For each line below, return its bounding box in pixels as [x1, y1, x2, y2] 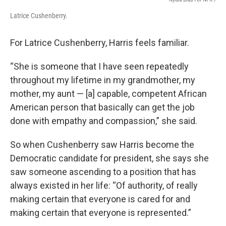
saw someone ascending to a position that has [10, 166, 196, 177]
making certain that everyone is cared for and [10, 194, 190, 204]
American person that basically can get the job [10, 102, 195, 112]
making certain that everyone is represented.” [10, 207, 191, 218]
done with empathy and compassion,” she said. [10, 116, 197, 126]
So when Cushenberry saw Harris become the [10, 139, 194, 150]
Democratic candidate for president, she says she [10, 153, 209, 163]
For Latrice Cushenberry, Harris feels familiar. [10, 37, 189, 48]
